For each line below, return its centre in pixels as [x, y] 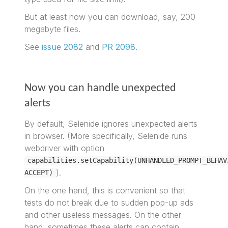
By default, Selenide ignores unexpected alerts [111, 123]
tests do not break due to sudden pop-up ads [109, 202]
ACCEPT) [39, 173]
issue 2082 [63, 47]
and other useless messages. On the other [103, 215]
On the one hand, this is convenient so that [105, 190]
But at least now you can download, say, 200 [110, 17]
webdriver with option [65, 148]
